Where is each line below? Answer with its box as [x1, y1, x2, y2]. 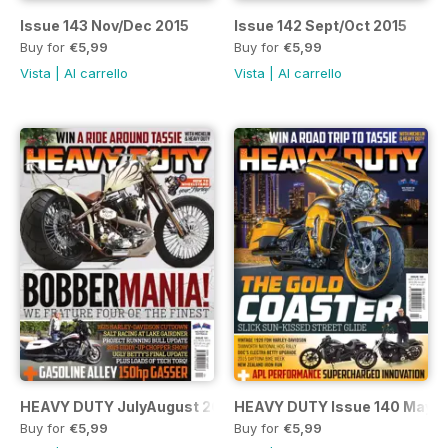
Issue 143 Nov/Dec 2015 [20, 16, 189, 34]
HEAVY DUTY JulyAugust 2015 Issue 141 [20, 397, 303, 415]
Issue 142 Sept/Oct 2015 [234, 16, 407, 34]
